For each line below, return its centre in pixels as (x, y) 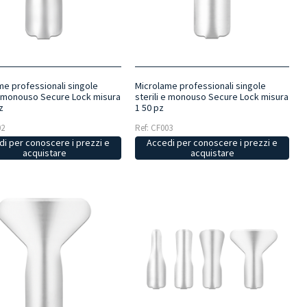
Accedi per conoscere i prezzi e (212, 142)
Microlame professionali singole (200, 85)
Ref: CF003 (153, 127)
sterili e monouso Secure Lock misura (211, 96)
